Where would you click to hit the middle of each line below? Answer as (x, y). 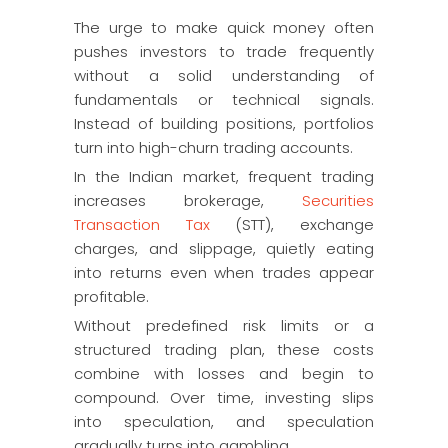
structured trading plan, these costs (224, 349)
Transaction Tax (155, 224)
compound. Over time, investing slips (224, 397)
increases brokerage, (188, 200)
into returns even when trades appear (224, 272)
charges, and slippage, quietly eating (224, 248)
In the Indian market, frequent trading (224, 176)
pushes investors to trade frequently (224, 51)
